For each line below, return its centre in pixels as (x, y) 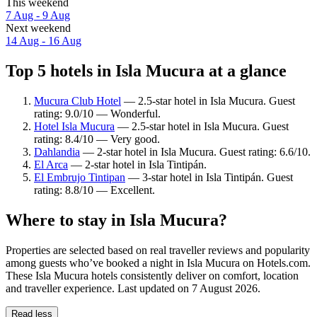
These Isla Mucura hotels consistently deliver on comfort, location (152, 275)
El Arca (51, 165)
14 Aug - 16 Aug (44, 41)
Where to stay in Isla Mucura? (116, 220)
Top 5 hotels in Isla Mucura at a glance (146, 71)
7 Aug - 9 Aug (38, 16)
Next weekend (38, 28)
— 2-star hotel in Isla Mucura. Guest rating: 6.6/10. (195, 152)
